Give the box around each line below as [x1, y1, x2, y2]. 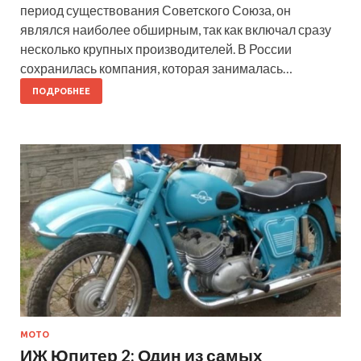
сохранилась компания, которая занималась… [20, 60, 293, 76]
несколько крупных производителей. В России [20, 40, 292, 56]
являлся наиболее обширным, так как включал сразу [20, 21, 331, 37]
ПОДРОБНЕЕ [32, 85, 90, 96]
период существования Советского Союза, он [20, 2, 291, 18]
